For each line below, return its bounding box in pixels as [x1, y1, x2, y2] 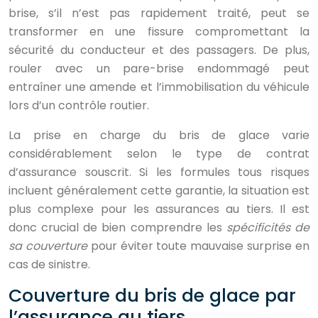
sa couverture [9, 238, 91, 254]
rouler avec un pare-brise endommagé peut [9, 60, 309, 77]
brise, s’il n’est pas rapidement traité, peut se [9, 5, 309, 21]
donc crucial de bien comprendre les [9, 219, 226, 236]
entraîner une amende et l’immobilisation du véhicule [9, 79, 309, 95]
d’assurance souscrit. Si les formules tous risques [9, 164, 309, 180]
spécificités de [226, 219, 310, 236]
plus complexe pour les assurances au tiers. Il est [9, 201, 309, 217]
